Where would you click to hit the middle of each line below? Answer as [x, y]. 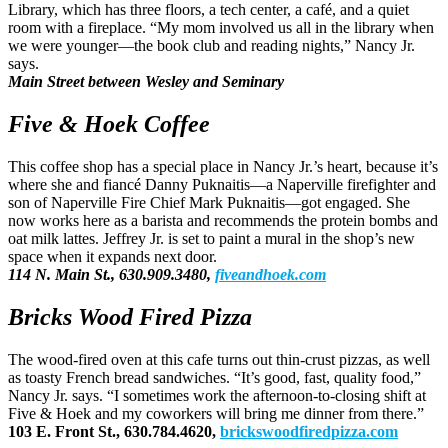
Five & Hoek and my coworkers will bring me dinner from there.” [216, 413]
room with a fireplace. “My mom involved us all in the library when [221, 28]
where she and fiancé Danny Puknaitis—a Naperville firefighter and [222, 185]
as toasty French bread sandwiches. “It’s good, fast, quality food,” [214, 377]
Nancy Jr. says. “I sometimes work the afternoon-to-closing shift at [217, 395]
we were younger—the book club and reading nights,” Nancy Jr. [211, 46]
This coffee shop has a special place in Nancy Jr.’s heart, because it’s [223, 167]
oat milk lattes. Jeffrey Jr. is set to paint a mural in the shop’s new [211, 239]
